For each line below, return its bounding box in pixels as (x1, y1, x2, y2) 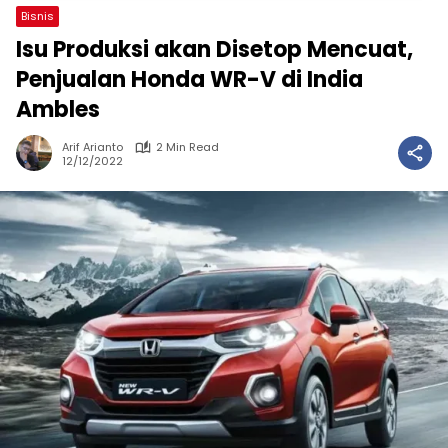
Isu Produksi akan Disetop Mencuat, (16, 34, 413, 65)
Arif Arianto (62, 139, 123, 155)
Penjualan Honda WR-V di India (16, 64, 363, 95)
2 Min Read (156, 139, 219, 155)
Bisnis (21, 8, 54, 24)
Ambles (16, 94, 100, 125)
